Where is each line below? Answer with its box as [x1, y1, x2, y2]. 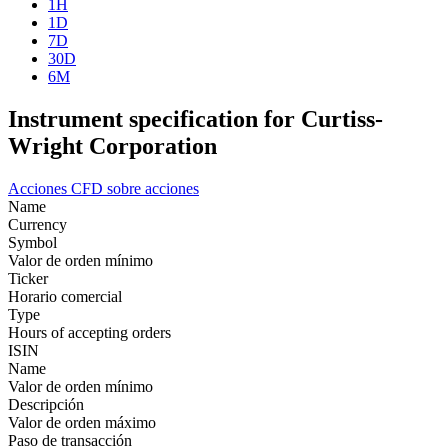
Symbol [8, 233, 57, 251]
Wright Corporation [8, 132, 217, 159]
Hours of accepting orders [8, 323, 171, 341]
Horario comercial [8, 287, 122, 305]
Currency [8, 215, 67, 233]
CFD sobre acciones [71, 179, 199, 197]
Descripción [8, 395, 84, 413]
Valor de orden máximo [8, 413, 156, 431]
